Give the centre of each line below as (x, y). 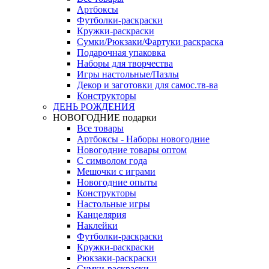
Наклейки (97, 225)
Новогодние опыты (117, 182)
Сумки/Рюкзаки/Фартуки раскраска (150, 41)
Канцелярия (101, 214)
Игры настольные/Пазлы (128, 74)
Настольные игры (113, 204)
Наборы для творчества (125, 63)
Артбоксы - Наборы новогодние (143, 139)
